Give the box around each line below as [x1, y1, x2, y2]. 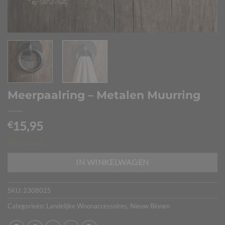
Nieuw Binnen [130, 202, 170, 210]
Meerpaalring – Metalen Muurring [8, 87, 200, 102]
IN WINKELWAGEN [76, 157, 149, 167]
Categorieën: [8, 202, 46, 210]
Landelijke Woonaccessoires [46, 202, 127, 210]
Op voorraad [8, 138, 44, 146]
